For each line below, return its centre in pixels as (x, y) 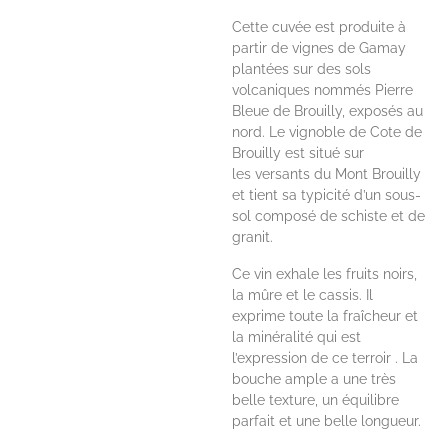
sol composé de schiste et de (329, 216)
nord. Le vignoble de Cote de (327, 132)
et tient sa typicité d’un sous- (327, 195)
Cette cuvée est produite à (319, 27)
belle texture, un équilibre (316, 400)
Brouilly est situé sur (298, 153)
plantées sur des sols (302, 69)
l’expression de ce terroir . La (325, 358)
